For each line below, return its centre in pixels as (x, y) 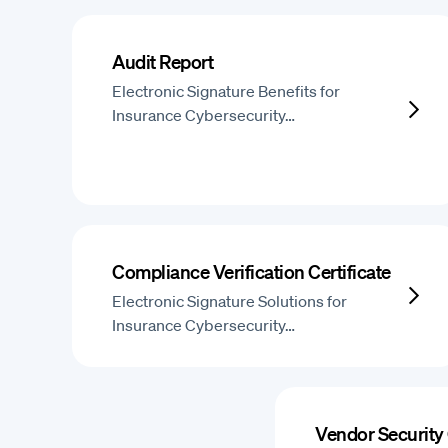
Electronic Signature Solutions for (230, 301)
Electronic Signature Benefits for (226, 91)
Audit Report (163, 61)
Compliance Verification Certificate (251, 271)
